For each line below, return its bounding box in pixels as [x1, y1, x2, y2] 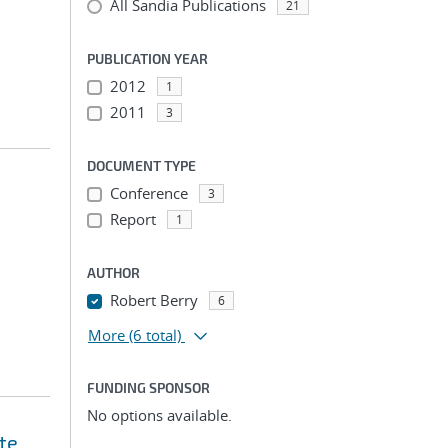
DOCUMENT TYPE [87, 157, 196, 174]
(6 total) [129, 325, 181, 345]
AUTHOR [87, 264, 140, 281]
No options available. [87, 405, 232, 425]
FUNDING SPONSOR [87, 379, 210, 396]
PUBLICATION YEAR [87, 50, 208, 67]
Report [109, 209, 156, 229]
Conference [109, 183, 188, 203]
